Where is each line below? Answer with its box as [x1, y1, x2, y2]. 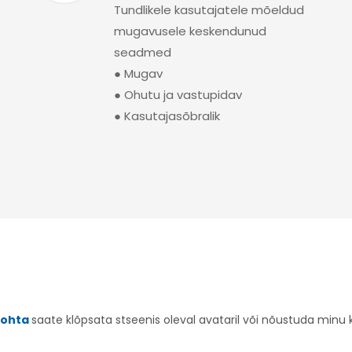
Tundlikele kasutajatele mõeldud [113, 2, 304, 18]
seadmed [113, 44, 171, 60]
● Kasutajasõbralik [113, 108, 220, 124]
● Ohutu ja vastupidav [113, 86, 242, 103]
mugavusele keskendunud [113, 23, 266, 39]
